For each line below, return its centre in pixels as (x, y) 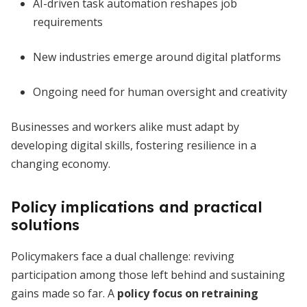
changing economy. (61, 164)
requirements (68, 22)
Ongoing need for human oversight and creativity (160, 92)
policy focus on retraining (188, 293)
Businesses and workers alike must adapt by (125, 127)
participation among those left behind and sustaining (148, 275)
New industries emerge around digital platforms (157, 57)
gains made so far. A (64, 293)
